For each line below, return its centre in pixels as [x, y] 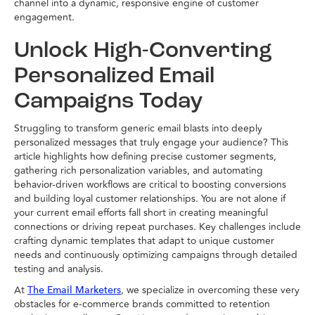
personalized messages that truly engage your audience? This [151, 143]
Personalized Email [114, 77]
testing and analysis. [59, 269]
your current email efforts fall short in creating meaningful [141, 213]
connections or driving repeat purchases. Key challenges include [157, 227]
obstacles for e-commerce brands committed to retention [142, 304]
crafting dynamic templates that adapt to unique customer [144, 241]
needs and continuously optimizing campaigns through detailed [156, 255]
